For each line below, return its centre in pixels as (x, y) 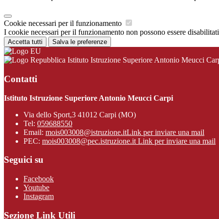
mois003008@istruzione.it (86, 132)
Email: (34, 132)
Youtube (36, 187)
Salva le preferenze (80, 42)
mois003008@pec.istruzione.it (90, 141)
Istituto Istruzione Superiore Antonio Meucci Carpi (88, 98)
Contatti (21, 79)
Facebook (39, 178)
